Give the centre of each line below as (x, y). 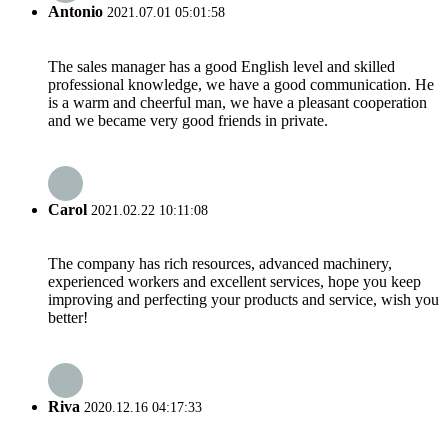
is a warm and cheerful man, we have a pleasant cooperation (237, 102)
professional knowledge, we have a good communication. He (241, 84)
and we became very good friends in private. (188, 120)
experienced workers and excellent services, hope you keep (234, 282)
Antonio (75, 12)
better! (68, 318)
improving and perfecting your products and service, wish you (243, 300)
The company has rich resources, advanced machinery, (220, 264)
